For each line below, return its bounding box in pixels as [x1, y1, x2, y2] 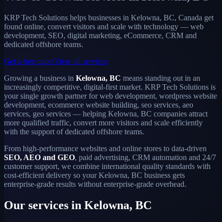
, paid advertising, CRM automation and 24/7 [75, 153, 216, 162]
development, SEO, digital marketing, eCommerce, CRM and [4, 31, 197, 40]
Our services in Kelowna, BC [4, 198, 152, 212]
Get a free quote [4, 56, 54, 65]
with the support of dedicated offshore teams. [4, 127, 144, 136]
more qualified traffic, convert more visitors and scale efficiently [4, 118, 203, 127]
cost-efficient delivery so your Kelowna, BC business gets [4, 170, 185, 179]
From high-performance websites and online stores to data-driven [4, 144, 207, 153]
